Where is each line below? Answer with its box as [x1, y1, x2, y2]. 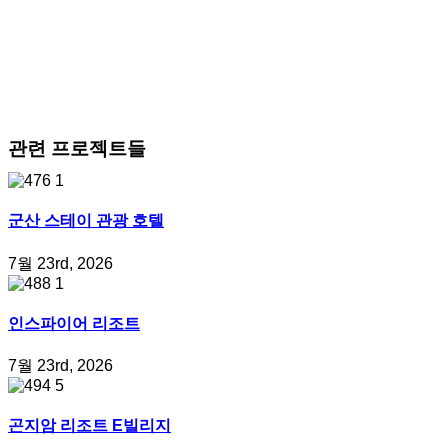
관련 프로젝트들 [8, 138, 146, 159]
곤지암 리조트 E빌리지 [8, 417, 171, 435]
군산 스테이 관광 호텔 [8, 212, 164, 230]
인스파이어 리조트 [8, 314, 140, 332]
